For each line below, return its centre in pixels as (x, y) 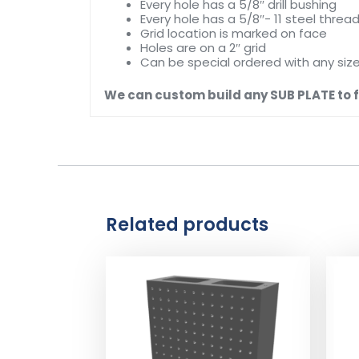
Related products (187, 224)
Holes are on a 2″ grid (203, 48)
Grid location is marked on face (234, 34)
